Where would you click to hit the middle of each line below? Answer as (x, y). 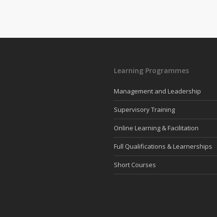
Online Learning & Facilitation (156, 128)
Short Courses (135, 165)
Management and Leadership (157, 91)
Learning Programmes (151, 70)
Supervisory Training (144, 109)
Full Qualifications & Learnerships (163, 146)
